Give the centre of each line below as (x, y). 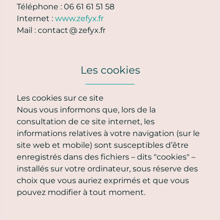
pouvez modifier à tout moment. (81, 192)
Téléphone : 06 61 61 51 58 (66, 6)
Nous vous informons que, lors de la (86, 110)
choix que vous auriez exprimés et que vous (103, 180)
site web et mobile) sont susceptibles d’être (103, 145)
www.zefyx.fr (79, 18)
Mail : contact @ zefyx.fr (61, 30)
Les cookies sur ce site (60, 98)
